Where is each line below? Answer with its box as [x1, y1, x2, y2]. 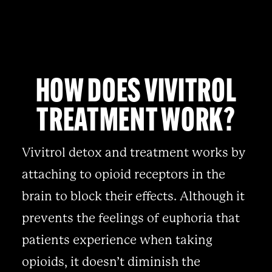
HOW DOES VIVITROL [35, 76, 237, 109]
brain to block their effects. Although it [21, 188, 245, 203]
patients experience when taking [21, 232, 212, 247]
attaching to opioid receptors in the [21, 166, 225, 182]
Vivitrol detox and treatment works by [21, 144, 245, 160]
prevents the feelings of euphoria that [21, 210, 240, 225]
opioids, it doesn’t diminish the [21, 254, 200, 269]
